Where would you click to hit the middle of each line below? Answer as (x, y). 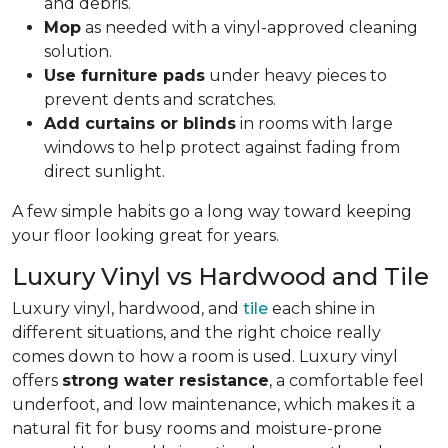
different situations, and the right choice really (196, 332)
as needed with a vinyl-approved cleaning (249, 27)
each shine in (321, 308)
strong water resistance (165, 380)
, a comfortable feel (346, 380)
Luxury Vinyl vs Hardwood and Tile (220, 276)
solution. (78, 51)
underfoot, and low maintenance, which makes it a (213, 404)
